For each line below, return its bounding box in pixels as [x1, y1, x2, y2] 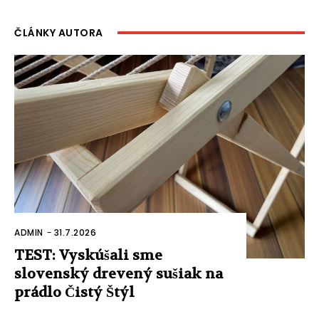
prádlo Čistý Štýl [14, 283, 135, 301]
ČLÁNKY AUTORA [14, 25, 103, 40]
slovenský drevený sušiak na [14, 264, 223, 283]
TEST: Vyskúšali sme [14, 246, 162, 264]
